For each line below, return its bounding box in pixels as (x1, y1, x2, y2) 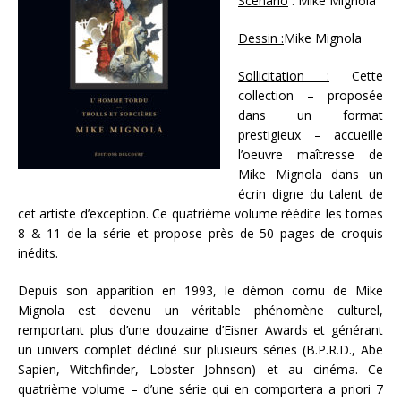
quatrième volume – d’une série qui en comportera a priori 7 (18, 380, 383, 398)
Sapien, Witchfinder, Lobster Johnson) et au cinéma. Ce (18, 361, 383, 379)
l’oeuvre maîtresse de (238, 146, 383, 164)
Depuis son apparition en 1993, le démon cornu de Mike (18, 282, 383, 300)
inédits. (18, 244, 58, 262)
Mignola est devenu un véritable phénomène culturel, (18, 302, 383, 320)
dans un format (238, 107, 383, 124)
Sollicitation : (238, 67, 329, 85)
